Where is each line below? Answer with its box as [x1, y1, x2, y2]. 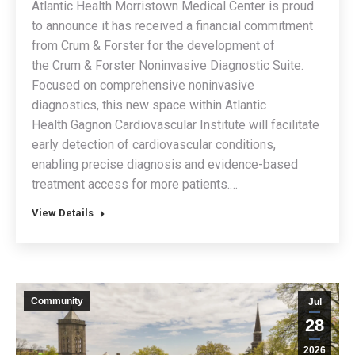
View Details [32, 206, 94, 219]
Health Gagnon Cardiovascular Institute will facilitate [32, 116, 319, 132]
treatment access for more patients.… [32, 176, 238, 192]
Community [31, 295, 83, 307]
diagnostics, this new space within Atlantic [32, 97, 266, 113]
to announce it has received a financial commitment [32, 17, 313, 33]
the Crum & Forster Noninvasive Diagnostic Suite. [32, 57, 303, 73]
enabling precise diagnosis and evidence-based [32, 156, 298, 172]
